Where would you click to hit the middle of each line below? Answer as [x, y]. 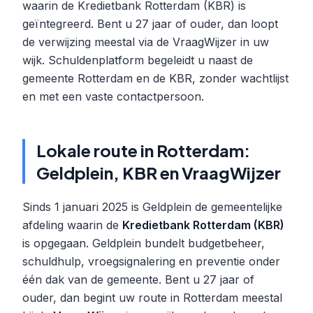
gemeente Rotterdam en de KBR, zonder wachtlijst [155, 78]
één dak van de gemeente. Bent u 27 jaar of [138, 279]
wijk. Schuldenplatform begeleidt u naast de [138, 60]
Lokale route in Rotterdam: [143, 150]
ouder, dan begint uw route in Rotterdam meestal [152, 298]
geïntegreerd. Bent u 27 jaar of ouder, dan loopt [150, 24]
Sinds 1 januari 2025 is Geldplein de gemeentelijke [152, 207]
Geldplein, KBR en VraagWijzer [159, 173]
